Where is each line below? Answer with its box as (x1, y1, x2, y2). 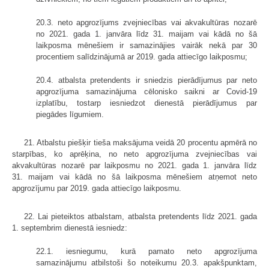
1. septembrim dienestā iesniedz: (12, 223, 127, 232)
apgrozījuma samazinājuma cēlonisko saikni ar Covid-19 (36, 86, 257, 96)
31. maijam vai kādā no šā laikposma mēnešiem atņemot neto (12, 172, 257, 181)
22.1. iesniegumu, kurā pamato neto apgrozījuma (36, 246, 257, 256)
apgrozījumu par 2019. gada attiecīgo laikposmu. (12, 183, 181, 193)
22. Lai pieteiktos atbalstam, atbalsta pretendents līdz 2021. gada (24, 211, 257, 221)
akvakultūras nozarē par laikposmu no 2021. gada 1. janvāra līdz (12, 160, 257, 170)
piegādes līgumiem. (36, 109, 104, 119)
